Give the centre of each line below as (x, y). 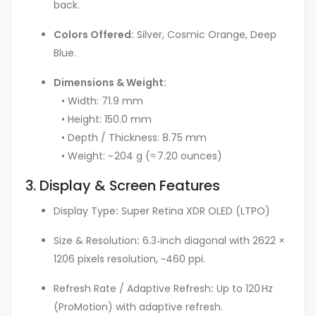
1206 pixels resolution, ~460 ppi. (129, 259)
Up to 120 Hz (243, 288)
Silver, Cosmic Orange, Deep (205, 34)
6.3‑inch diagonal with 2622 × (212, 240)
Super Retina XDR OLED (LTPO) (194, 211)
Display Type (85, 211)
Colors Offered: (94, 34)
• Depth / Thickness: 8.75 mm (130, 137)
